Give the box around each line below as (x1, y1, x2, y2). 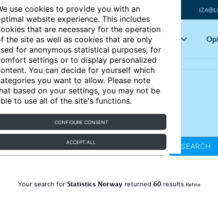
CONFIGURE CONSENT (54, 119, 108, 125)
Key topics (140, 34, 174, 44)
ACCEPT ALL (66, 139, 96, 145)
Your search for (18, 180, 67, 188)
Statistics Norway (67, 179, 123, 192)
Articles (83, 34, 107, 44)
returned (122, 180, 153, 188)
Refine (185, 182, 200, 187)
